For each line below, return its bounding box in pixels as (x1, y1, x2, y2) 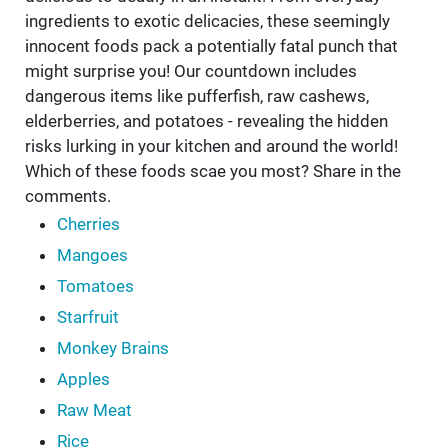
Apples (57, 369, 110, 390)
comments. (25, 186, 111, 207)
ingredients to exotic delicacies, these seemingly (25, 11, 390, 32)
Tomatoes (57, 276, 134, 297)
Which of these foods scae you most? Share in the (25, 161, 401, 182)
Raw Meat (57, 400, 132, 421)
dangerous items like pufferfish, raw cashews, (25, 86, 369, 107)
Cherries (57, 214, 120, 235)
